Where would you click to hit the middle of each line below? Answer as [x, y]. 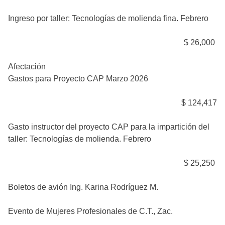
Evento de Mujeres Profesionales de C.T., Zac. [90, 211]
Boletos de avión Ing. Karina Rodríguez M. [84, 187]
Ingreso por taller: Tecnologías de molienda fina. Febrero [108, 18]
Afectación [27, 67]
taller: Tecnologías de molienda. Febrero [80, 139]
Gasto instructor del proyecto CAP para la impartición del [109, 127]
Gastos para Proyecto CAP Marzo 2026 [78, 79]
